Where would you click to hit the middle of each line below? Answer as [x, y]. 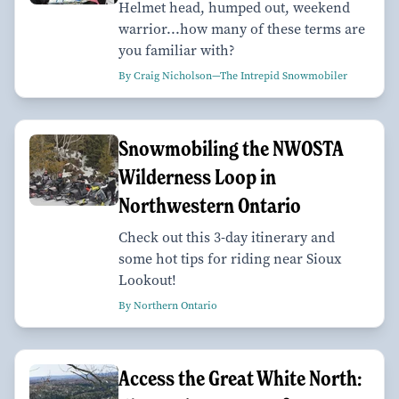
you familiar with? [177, 51]
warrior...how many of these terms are [242, 29]
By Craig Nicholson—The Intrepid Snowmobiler [233, 76]
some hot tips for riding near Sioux [230, 259]
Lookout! [147, 281]
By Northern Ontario [168, 306]
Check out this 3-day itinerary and [227, 238]
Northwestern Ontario [210, 206]
